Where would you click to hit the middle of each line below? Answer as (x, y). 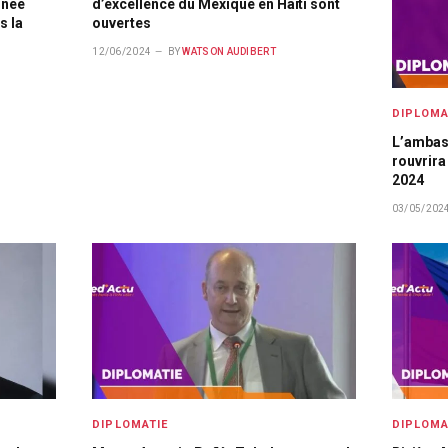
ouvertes (122, 22)
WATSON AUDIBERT (229, 51)
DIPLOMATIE (130, 425)
